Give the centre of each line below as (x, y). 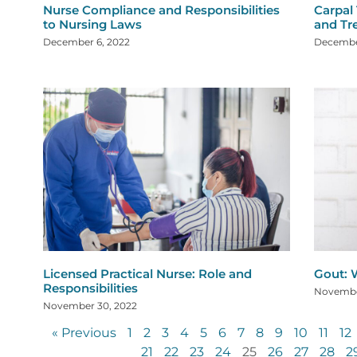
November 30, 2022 (90, 306)
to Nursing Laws (92, 25)
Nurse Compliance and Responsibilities (161, 10)
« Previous (84, 333)
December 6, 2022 (86, 42)
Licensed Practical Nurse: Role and (147, 274)
